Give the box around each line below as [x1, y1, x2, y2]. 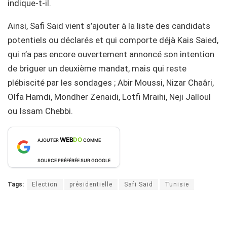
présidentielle [69, 180, 112, 188]
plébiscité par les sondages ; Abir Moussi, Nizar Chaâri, [8, 77, 214, 88]
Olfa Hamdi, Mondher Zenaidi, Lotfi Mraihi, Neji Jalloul [8, 91, 211, 102]
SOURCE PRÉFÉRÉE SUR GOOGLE [37, 157, 110, 163]
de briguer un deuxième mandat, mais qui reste [8, 63, 186, 73]
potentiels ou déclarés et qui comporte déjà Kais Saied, [8, 34, 218, 45]
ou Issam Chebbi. [8, 105, 73, 116]
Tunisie [165, 180, 189, 188]
